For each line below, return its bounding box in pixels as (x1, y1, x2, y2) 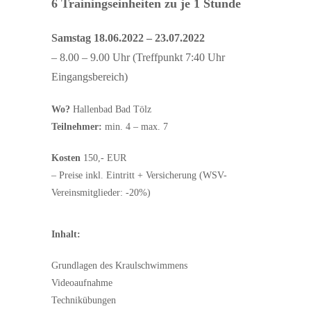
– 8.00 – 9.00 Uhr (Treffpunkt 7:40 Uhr (51, 51, 225, 64)
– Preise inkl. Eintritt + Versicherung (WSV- (51, 170, 227, 181)
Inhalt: (51, 229, 81, 240)
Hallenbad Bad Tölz (70, 104, 151, 115)
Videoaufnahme (51, 278, 112, 289)
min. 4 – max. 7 (102, 121, 168, 133)
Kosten (51, 153, 81, 164)
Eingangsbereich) (51, 71, 128, 83)
